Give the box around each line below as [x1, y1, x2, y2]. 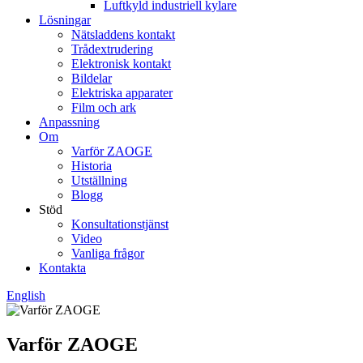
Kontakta [39, 261, 86, 275]
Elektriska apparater [71, 86, 173, 100]
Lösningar [39, 13, 91, 27]
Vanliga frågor [71, 246, 144, 260]
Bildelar [71, 71, 112, 85]
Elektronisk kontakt [71, 57, 171, 70]
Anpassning [39, 115, 100, 129]
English [6, 288, 45, 302]
